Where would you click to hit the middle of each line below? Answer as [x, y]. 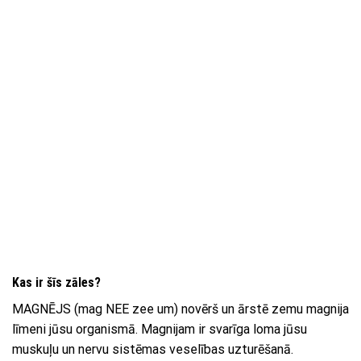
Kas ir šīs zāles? [56, 283]
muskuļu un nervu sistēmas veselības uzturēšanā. [153, 350]
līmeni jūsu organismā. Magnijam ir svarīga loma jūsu [160, 330]
